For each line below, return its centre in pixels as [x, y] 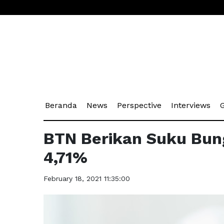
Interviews [191, 105]
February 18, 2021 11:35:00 [87, 178]
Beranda [61, 105]
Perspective [139, 105]
